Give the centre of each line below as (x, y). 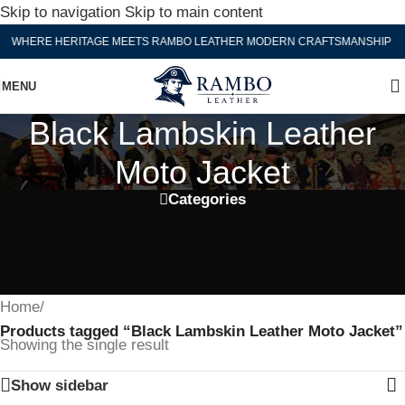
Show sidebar (60, 385)
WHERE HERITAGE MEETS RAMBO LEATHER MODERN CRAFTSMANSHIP (194, 41)
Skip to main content (194, 12)
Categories (207, 199)
